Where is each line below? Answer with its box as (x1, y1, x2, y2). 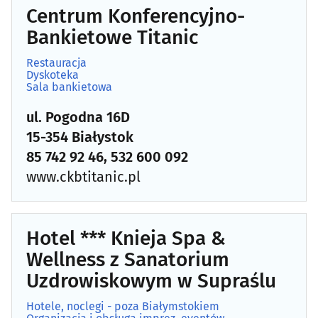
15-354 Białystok (26, 128, 133, 146)
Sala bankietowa (26, 79, 112, 94)
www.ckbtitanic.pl (26, 168, 141, 185)
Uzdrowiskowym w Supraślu (26, 268, 276, 292)
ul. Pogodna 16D (26, 108, 130, 126)
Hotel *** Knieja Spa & (26, 226, 226, 250)
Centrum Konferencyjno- (26, 4, 245, 28)
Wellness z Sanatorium (26, 247, 229, 271)
